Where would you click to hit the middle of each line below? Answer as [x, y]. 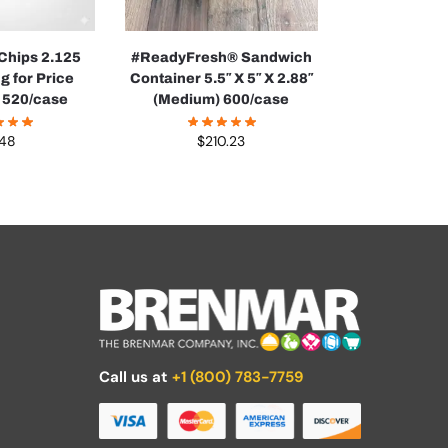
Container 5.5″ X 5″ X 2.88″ [221, 79]
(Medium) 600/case [221, 100]
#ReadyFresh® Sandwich [221, 58]
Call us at [135, 376]
